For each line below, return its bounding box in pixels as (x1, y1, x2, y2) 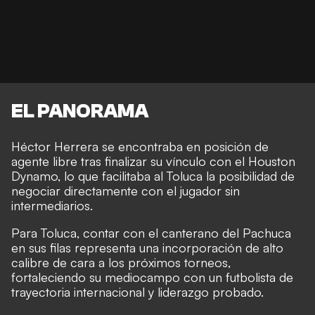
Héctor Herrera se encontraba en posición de (11, 138, 269, 154)
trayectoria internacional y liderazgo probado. (11, 283, 264, 300)
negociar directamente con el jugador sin (11, 182, 240, 198)
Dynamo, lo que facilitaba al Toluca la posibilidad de (11, 167, 295, 184)
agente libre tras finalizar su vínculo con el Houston (11, 153, 295, 169)
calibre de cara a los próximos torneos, (11, 254, 231, 270)
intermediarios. (11, 197, 93, 213)
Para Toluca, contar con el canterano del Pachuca (11, 224, 291, 240)
